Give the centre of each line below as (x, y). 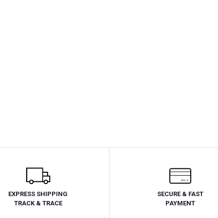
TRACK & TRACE (38, 203)
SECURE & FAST (181, 194)
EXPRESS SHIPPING (38, 194)
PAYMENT (181, 203)
